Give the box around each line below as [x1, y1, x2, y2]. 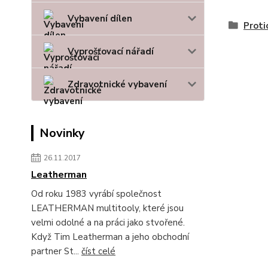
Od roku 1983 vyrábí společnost [31, 188, 162, 200]
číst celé [81, 245, 115, 257]
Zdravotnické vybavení [68, 78, 167, 90]
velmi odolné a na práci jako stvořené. [31, 217, 185, 229]
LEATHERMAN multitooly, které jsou [31, 202, 184, 214]
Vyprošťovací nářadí [68, 45, 154, 57]
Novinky [39, 125, 85, 141]
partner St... [31, 245, 81, 257]
